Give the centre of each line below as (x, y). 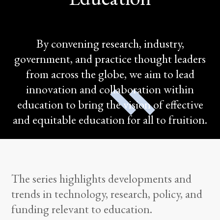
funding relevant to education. (82, 209)
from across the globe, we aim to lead (110, 74)
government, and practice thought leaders (110, 59)
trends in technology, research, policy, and (107, 194)
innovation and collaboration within (110, 89)
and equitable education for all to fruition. (110, 120)
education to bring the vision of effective (110, 105)
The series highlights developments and (101, 179)
